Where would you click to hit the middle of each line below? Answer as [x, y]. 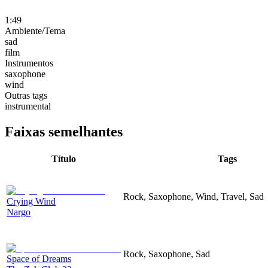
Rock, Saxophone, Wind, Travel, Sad [194, 196]
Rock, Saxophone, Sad [167, 254]
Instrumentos [29, 63]
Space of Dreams [39, 258]
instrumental [28, 106]
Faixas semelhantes [64, 131]
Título [64, 159]
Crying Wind [31, 201]
